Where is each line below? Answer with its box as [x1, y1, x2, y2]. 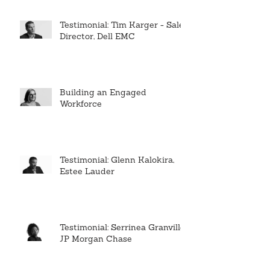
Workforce [60, 99, 102, 109]
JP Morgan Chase [60, 234, 132, 244]
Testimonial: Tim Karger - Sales [60, 20, 188, 30]
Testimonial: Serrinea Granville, [60, 223, 186, 233]
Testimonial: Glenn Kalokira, [60, 155, 174, 165]
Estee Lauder [60, 167, 115, 177]
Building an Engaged [60, 88, 146, 98]
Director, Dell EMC [60, 32, 135, 42]
